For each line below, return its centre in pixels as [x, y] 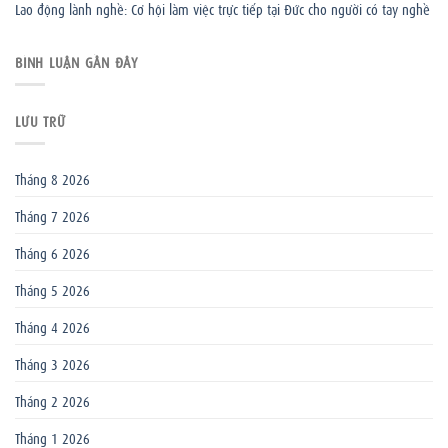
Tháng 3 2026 [52, 363]
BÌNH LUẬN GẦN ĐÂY [76, 60]
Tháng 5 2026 [52, 289]
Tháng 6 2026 [52, 252]
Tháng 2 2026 [52, 400]
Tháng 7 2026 [52, 215]
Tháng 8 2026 [52, 178]
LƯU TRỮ [40, 120]
